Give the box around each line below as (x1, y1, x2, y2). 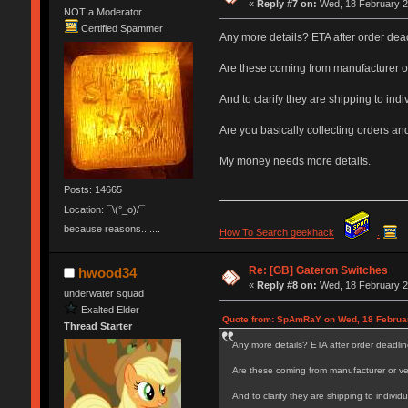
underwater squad (63, 288, 144, 300)
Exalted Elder (80, 303, 139, 315)
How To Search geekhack (219, 227, 334, 239)
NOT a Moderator (63, 6, 142, 18)
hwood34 (78, 265, 138, 281)
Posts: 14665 (63, 184, 122, 196)
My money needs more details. (219, 154, 371, 168)
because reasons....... (63, 222, 160, 234)
